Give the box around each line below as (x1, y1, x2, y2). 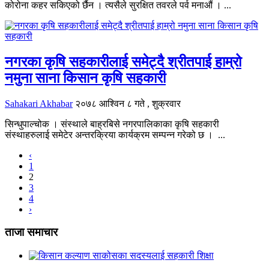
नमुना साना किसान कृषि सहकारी (5, 70, 166, 86)
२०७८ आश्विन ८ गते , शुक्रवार (75, 98, 181, 109)
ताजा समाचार (5, 226, 58, 239)
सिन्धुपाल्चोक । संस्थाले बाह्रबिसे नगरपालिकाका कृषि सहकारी (5, 118, 219, 129)
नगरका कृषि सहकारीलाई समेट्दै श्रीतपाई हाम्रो (5, 53, 241, 70)
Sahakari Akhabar (5, 98, 73, 109)
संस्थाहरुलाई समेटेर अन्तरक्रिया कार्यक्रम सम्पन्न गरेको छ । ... (5, 129, 225, 140)
